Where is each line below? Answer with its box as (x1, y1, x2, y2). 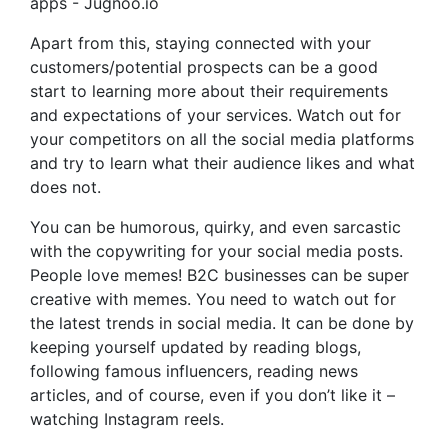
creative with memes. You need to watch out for (30, 288, 396, 309)
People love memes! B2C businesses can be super (30, 264, 409, 285)
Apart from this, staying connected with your (30, 32, 371, 53)
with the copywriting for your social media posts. (30, 240, 403, 261)
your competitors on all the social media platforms (30, 128, 414, 149)
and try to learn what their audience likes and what (30, 152, 415, 173)
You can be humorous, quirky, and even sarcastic (30, 216, 401, 237)
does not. (30, 176, 101, 197)
